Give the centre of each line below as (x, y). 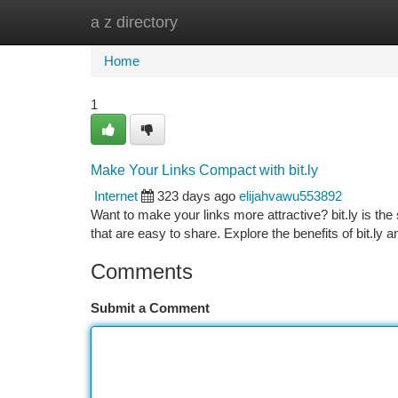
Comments (142, 271)
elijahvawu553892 (291, 196)
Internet (116, 196)
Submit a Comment (150, 308)
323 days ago (196, 196)
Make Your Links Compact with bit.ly (204, 170)
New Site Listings (230, 22)
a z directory (134, 22)
